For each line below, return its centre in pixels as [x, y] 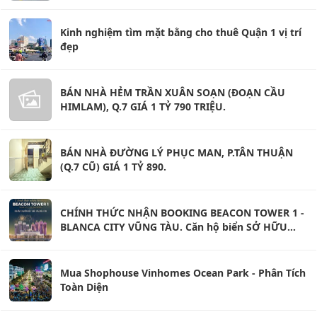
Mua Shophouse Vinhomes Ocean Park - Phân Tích [183, 272]
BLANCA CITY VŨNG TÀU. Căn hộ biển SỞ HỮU [174, 226]
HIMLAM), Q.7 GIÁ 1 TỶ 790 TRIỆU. [143, 106]
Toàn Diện [84, 287]
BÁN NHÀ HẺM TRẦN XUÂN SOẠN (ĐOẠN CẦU [173, 92]
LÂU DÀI [81, 241]
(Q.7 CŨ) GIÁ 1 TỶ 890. [113, 166]
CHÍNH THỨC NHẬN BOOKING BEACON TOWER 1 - [182, 212]
